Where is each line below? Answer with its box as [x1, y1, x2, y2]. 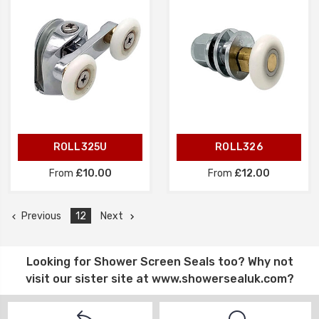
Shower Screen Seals [93, 254, 215, 268]
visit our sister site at [25, 271, 152, 286]
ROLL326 [215, 140, 263, 153]
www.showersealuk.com [151, 271, 287, 286]
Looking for [26, 254, 94, 268]
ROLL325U [53, 140, 108, 153]
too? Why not [214, 254, 293, 268]
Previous [21, 209, 61, 222]
